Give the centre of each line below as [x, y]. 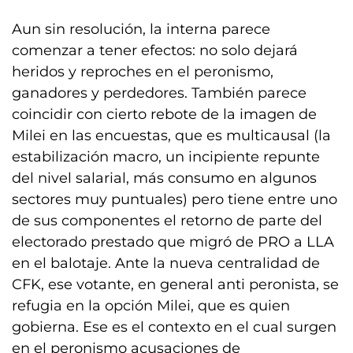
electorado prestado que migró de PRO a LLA [173, 242]
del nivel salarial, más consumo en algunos [164, 178]
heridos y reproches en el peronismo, [143, 72]
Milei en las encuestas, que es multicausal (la [171, 136]
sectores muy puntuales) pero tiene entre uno [175, 199]
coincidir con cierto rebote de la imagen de [164, 114]
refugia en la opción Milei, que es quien [151, 306]
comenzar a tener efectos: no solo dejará [155, 50]
